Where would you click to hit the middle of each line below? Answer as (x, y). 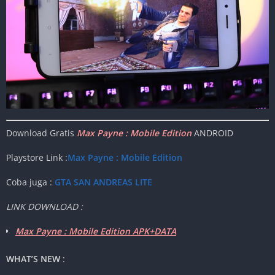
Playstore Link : (37, 157)
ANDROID (214, 133)
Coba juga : (30, 182)
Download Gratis (41, 133)
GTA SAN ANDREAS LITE (103, 182)
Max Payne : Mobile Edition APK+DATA (96, 231)
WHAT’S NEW (33, 258)
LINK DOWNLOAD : (45, 206)
